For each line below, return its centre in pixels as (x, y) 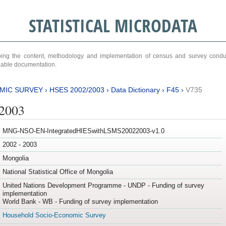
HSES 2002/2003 (77, 90)
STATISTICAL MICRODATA (113, 25)
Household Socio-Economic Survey (54, 215)
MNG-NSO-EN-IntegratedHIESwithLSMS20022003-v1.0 (83, 131)
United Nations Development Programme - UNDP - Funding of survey (103, 186)
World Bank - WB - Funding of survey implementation (80, 202)
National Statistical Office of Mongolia (58, 172)
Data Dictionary (135, 90)
